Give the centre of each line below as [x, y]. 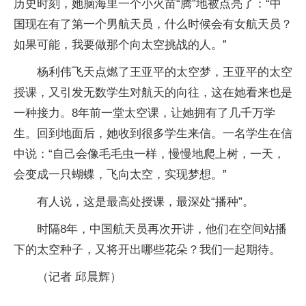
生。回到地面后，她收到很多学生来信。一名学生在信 [153, 134]
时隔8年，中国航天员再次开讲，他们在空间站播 [162, 229]
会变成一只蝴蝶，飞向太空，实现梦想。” [120, 175]
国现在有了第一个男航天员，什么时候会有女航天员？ [153, 24]
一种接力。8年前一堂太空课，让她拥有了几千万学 [144, 113]
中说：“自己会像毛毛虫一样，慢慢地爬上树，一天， [149, 154]
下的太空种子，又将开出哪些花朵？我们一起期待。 [147, 250]
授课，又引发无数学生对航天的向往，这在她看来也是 [153, 93]
